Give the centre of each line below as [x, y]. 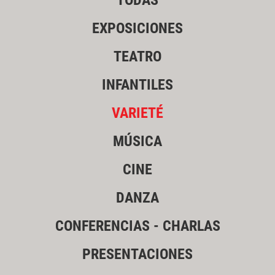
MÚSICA [137, 141]
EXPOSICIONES [137, 29]
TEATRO [137, 57]
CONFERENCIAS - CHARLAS [137, 226]
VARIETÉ [137, 113]
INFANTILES [137, 85]
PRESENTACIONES [137, 254]
